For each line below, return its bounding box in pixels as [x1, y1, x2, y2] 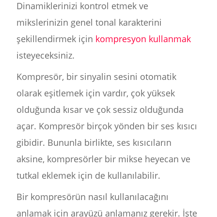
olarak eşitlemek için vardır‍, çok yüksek [16, 87, 175, 99]
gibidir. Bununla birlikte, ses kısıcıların [16, 137, 171, 148]
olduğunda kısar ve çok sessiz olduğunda [16, 104, 184, 115]
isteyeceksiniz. [16, 49, 75, 61]
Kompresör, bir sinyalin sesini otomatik [16, 71, 176, 82]
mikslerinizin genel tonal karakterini [16, 16, 162, 28]
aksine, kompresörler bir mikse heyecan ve [16, 153, 190, 165]
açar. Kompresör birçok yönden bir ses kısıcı [16, 120, 197, 132]
